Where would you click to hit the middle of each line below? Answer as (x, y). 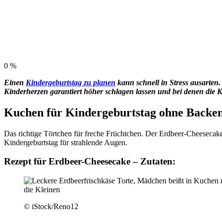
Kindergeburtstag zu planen (71, 82)
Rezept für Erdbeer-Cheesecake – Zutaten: (90, 162)
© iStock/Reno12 (51, 207)
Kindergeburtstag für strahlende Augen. (66, 142)
